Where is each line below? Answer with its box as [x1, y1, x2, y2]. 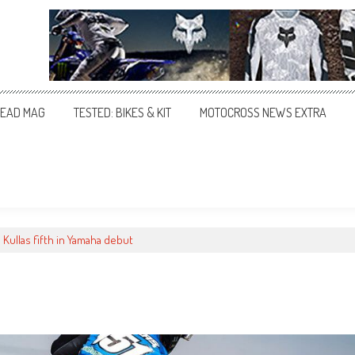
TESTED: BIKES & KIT [74, 105, 171, 120]
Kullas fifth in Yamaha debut [3, 232, 133, 247]
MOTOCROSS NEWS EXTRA [200, 105, 326, 120]
